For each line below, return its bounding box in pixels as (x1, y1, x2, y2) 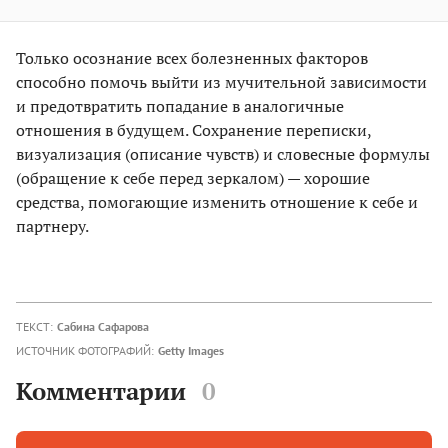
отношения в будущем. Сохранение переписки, (16, 118, 371, 141)
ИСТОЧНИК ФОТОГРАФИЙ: (16, 342, 154, 358)
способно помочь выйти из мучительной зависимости (16, 70, 427, 93)
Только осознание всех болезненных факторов (16, 46, 368, 69)
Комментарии (16, 375, 186, 407)
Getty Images (158, 342, 224, 358)
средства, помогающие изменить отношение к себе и (16, 190, 418, 213)
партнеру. (16, 214, 89, 237)
